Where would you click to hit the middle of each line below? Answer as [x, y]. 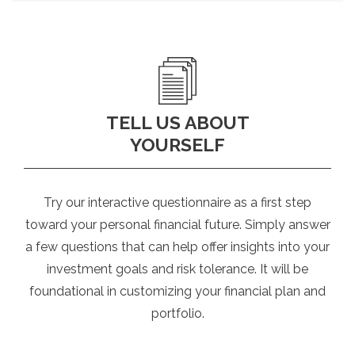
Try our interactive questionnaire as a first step [177, 203]
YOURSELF [177, 145]
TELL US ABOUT [177, 123]
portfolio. [177, 314]
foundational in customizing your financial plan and [177, 292]
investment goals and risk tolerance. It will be [177, 269]
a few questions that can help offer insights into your [177, 247]
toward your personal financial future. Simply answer [177, 225]
